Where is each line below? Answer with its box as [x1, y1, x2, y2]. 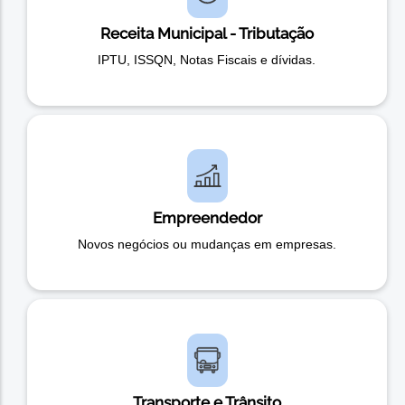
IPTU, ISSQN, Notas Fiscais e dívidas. [98, 52, 316, 68]
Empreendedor [152, 209, 262, 228]
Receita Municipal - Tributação [100, 24, 314, 43]
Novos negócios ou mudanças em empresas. [77, 237, 336, 252]
